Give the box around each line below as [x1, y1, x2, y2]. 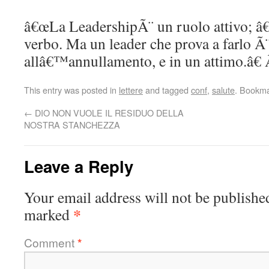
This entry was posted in [24, 83, 119, 96]
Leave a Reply [24, 154, 133, 178]
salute [212, 83, 235, 96]
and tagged [143, 83, 191, 96]
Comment [24, 234, 77, 250]
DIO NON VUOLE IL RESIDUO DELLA [32, 106, 184, 119]
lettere [119, 83, 143, 96]
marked [24, 204, 73, 225]
